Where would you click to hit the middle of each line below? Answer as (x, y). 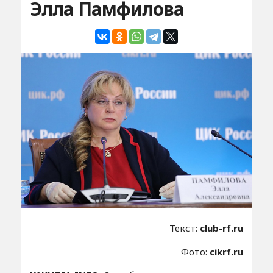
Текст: (185, 228)
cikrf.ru (227, 251)
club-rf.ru (222, 228)
